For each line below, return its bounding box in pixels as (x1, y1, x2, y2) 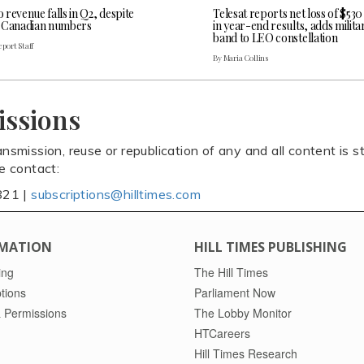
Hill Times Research (194, 345, 297, 362)
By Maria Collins (213, 52, 269, 64)
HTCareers (194, 325, 250, 342)
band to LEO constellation (213, 30, 338, 46)
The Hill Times (194, 264, 268, 281)
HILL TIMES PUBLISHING (194, 238, 347, 257)
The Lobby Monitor (194, 305, 292, 322)
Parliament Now (194, 284, 275, 301)
